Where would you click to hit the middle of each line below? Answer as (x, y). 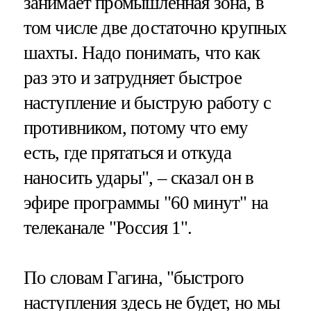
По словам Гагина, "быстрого (134, 277)
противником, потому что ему (136, 128)
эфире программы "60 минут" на (145, 203)
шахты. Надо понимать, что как (141, 53)
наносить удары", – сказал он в (138, 178)
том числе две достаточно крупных (155, 28)
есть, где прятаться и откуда (127, 153)
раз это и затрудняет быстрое (132, 78)
